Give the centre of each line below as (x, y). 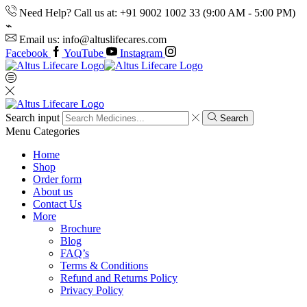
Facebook (27, 53)
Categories (57, 132)
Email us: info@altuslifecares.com (93, 39)
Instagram (141, 53)
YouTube (84, 53)
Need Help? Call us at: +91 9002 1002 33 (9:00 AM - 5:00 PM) (157, 13)
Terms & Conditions (104, 266)
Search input (33, 118)
